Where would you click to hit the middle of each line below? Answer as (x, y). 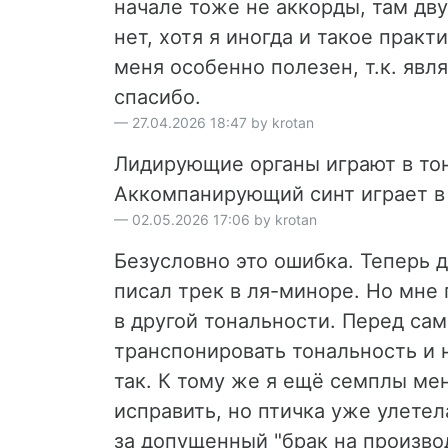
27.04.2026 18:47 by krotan (223, 122)
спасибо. (157, 96)
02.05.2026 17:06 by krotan (224, 219)
